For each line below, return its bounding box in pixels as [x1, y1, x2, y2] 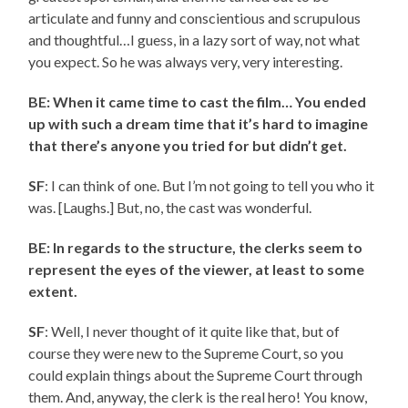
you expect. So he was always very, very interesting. [28, 52, 343, 70]
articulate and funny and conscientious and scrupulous [28, 8, 362, 26]
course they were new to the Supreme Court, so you [28, 343, 344, 362]
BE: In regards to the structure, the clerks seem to [28, 238, 363, 256]
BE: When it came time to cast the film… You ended [28, 92, 367, 110]
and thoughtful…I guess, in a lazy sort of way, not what [28, 30, 361, 48]
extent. [28, 281, 78, 300]
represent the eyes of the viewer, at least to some [28, 260, 365, 278]
